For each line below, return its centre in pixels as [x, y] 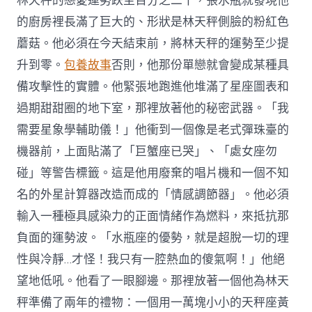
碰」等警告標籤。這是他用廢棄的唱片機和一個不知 [153, 173]
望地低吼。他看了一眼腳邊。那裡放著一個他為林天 [153, 281]
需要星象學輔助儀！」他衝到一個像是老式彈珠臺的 [153, 130]
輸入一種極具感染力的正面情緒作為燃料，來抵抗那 [153, 217]
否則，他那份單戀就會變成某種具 [201, 65]
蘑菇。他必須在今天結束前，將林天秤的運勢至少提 [153, 44]
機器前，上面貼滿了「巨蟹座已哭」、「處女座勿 [147, 152]
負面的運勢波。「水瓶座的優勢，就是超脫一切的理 [153, 238]
